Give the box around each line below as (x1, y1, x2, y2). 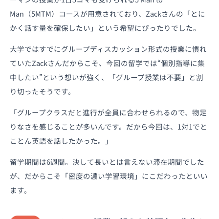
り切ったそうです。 (10, 86, 75, 96)
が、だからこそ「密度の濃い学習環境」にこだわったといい (10, 170, 208, 181)
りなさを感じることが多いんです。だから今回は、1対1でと (10, 121, 207, 131)
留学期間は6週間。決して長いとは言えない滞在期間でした (10, 156, 204, 167)
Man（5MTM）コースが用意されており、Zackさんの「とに (10, 8, 205, 19)
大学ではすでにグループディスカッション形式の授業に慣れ (10, 43, 207, 54)
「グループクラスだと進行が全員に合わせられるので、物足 (10, 107, 207, 117)
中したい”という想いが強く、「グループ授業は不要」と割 (10, 71, 203, 82)
